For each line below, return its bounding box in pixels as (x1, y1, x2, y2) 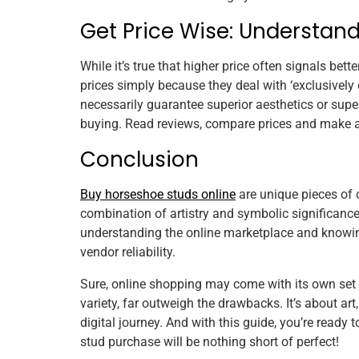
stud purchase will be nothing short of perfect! (80, 333, 339, 349)
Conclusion (80, 144, 199, 174)
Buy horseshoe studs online (80, 186, 236, 202)
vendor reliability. (80, 244, 175, 260)
